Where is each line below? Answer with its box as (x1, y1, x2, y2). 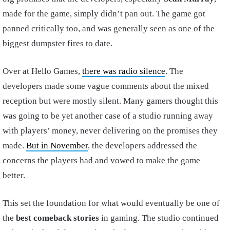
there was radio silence (82, 66, 165, 76)
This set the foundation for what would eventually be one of (3, 198, 220, 208)
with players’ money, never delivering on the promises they (3, 126, 218, 136)
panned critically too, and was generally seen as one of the (3, 24, 215, 34)
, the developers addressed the (88, 141, 197, 151)
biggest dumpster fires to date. (3, 39, 112, 49)
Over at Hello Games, (3, 66, 82, 76)
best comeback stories (16, 213, 99, 223)
